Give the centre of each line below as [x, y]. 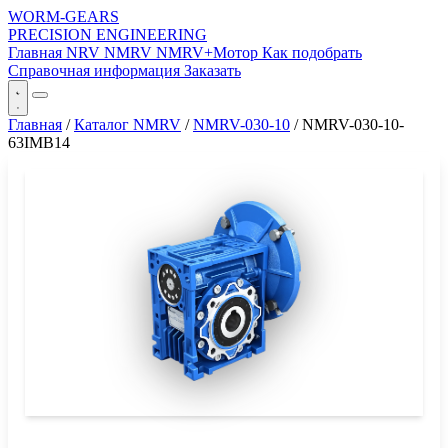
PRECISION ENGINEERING [107, 34]
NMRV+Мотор [209, 52]
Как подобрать [312, 52]
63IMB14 [39, 142]
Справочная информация [96, 70]
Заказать [212, 70]
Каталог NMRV [127, 124]
